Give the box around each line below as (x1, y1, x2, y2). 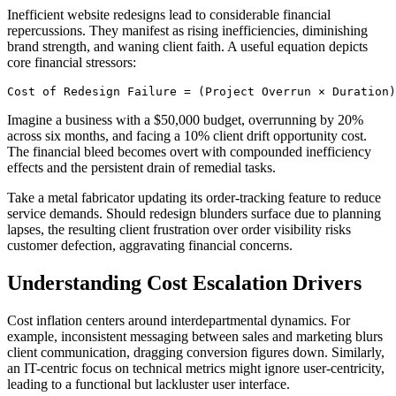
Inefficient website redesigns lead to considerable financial (7, 7, 331, 23)
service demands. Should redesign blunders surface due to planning (7, 206, 381, 222)
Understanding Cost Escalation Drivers (7, 271, 362, 295)
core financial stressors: (7, 55, 136, 71)
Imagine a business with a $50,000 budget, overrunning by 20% (7, 112, 363, 128)
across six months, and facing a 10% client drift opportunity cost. (7, 128, 367, 144)
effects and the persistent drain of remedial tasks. (7, 160, 276, 176)
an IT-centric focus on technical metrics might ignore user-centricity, (7, 361, 385, 377)
